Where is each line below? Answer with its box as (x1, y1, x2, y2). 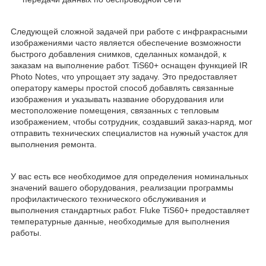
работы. (11, 227, 42, 237)
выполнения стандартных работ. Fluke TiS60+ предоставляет (11, 205, 249, 215)
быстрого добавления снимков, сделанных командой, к (11, 49, 226, 59)
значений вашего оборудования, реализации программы (11, 182, 233, 192)
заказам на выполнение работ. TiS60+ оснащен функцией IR (11, 60, 248, 70)
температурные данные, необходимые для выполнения (11, 216, 230, 226)
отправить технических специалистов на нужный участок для (11, 128, 248, 138)
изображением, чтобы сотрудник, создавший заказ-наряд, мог (11, 116, 252, 126)
